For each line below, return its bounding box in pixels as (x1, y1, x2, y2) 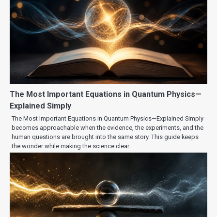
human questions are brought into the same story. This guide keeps (12, 133, 199, 140)
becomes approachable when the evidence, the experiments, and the (12, 124, 203, 131)
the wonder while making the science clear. (12, 142, 130, 150)
